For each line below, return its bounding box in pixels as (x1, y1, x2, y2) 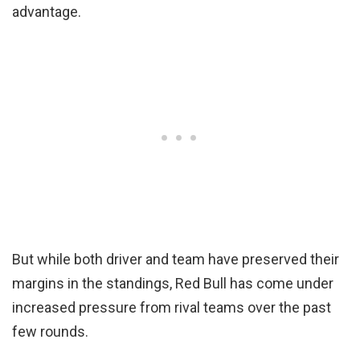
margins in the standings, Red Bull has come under (12, 274, 333, 292)
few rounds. (12, 322, 88, 340)
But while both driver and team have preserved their (12, 250, 339, 268)
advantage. (12, 2, 81, 20)
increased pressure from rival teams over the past (12, 298, 331, 316)
